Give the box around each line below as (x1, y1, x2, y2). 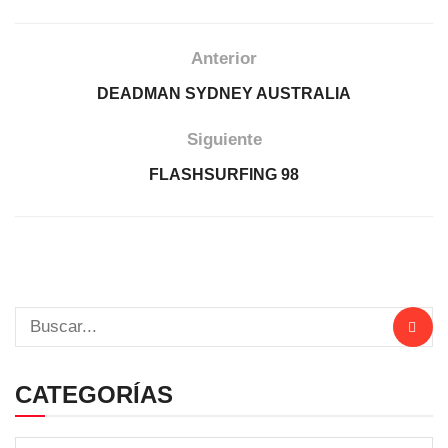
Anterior (191, 48, 257, 68)
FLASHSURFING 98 (149, 165, 299, 183)
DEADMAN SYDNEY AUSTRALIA (97, 84, 351, 102)
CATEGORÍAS (15, 380, 173, 408)
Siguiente (186, 129, 262, 149)
